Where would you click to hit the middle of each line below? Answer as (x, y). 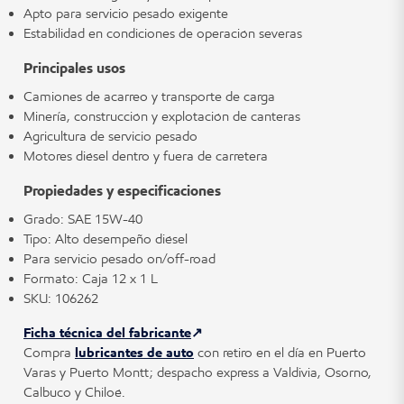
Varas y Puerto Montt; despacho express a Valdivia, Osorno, (197, 372)
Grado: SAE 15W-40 (83, 219)
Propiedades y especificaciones (122, 190)
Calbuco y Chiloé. (74, 392)
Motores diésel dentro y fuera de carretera (146, 156)
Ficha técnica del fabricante (107, 332)
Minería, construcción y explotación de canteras (162, 116)
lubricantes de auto (134, 352)
